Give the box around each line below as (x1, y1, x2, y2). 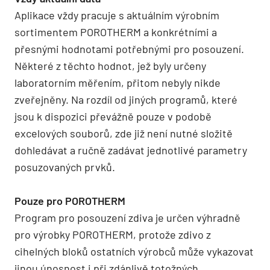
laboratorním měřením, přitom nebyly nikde (14, 75, 221, 89)
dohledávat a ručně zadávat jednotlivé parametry (14, 143, 247, 157)
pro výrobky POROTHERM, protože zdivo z (14, 227, 211, 241)
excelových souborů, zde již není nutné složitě (14, 126, 233, 140)
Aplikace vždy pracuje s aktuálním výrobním (14, 8, 219, 22)
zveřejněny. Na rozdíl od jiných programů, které (14, 92, 237, 106)
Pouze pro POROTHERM (14, 193, 125, 207)
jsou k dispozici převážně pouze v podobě (14, 109, 212, 123)
